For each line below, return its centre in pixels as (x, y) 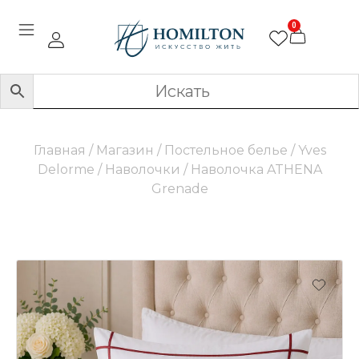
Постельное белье (226, 151)
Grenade (179, 189)
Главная (59, 151)
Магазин (125, 151)
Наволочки (142, 170)
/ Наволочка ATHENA (251, 170)
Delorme (66, 170)
